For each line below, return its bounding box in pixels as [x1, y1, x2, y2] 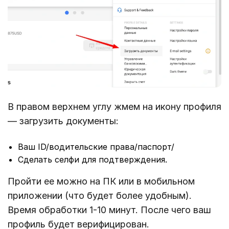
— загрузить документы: [8, 116, 119, 127]
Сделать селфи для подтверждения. [18, 154, 167, 165]
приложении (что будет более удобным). [8, 190, 192, 201]
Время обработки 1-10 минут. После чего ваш [8, 204, 211, 216]
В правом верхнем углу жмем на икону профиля [8, 101, 221, 112]
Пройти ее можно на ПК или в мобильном [8, 176, 195, 187]
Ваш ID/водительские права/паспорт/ [18, 142, 174, 152]
